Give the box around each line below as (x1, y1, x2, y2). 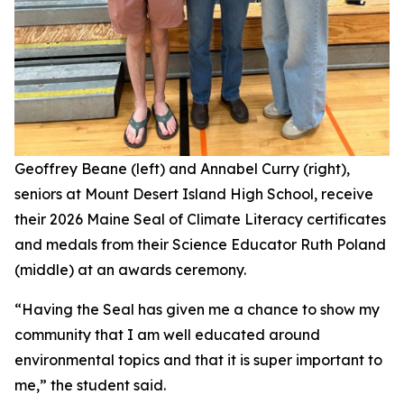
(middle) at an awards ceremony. (14, 261, 246, 280)
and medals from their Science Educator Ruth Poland (14, 235, 386, 254)
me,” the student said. (14, 376, 166, 395)
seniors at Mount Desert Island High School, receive (14, 185, 373, 204)
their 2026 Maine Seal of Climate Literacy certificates (14, 210, 386, 229)
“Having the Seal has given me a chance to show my (14, 300, 380, 319)
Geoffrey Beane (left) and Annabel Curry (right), (14, 160, 350, 179)
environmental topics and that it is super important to (14, 351, 382, 370)
